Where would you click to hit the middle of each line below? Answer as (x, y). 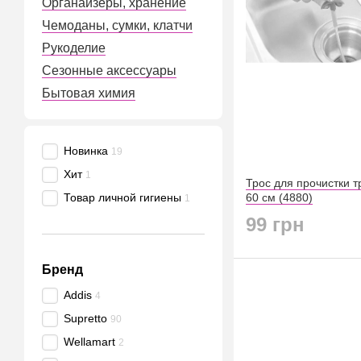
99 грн (275, 225)
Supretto (85, 318)
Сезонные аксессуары (109, 71)
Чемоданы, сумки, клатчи (117, 25)
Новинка (86, 151)
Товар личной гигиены (122, 197)
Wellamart (89, 342)
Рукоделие (74, 48)
